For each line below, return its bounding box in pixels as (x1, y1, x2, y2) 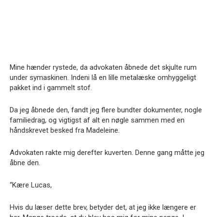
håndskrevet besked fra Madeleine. (10, 126, 120, 135)
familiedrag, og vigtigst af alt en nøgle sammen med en (10, 116, 185, 124)
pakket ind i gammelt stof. (10, 83, 92, 92)
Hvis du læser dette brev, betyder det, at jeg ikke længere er (10, 203, 196, 212)
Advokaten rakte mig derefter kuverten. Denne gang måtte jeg (10, 148, 204, 157)
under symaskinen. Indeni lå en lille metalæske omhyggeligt (10, 73, 196, 82)
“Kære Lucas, (10, 181, 52, 189)
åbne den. (10, 158, 40, 167)
